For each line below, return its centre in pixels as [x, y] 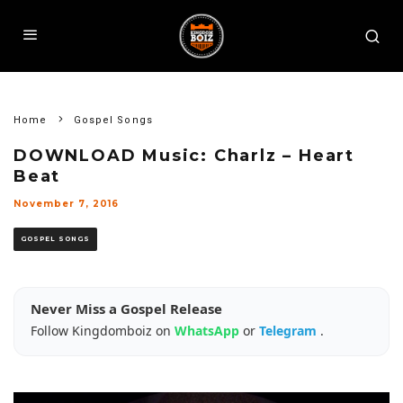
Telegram [290, 331]
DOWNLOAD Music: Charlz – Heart [184, 156]
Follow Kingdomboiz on [103, 331]
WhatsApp [209, 331]
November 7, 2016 [66, 204]
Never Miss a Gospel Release [126, 309]
